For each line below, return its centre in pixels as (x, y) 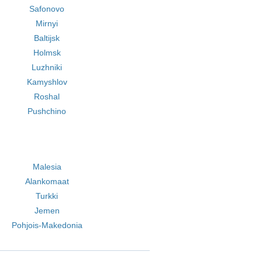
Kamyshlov (47, 82)
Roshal (47, 96)
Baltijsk (47, 38)
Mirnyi (47, 23)
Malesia (47, 167)
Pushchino (47, 111)
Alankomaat (47, 181)
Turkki (47, 196)
